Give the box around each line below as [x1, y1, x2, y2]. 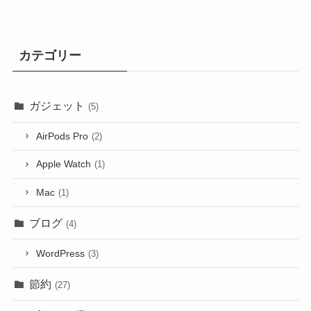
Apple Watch [36, 159, 92, 170]
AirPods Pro [36, 131, 89, 142]
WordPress [36, 248, 85, 259]
